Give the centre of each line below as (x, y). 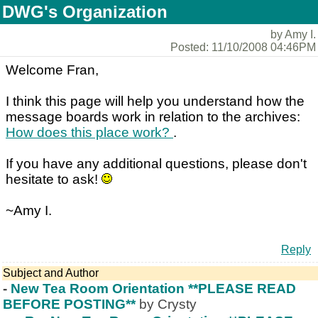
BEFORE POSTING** (69, 304)
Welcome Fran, (52, 70)
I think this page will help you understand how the (155, 101)
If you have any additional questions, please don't (156, 164)
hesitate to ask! (54, 179)
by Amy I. (293, 34)
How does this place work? (89, 132)
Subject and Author (51, 273)
